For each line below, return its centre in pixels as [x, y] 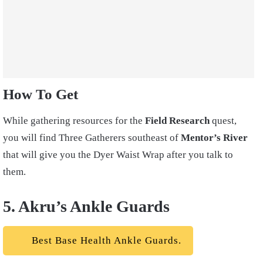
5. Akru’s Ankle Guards [86, 206]
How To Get [41, 95]
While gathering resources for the [74, 120]
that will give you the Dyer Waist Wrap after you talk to [118, 154]
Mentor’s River [214, 137]
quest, [223, 120]
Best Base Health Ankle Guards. [105, 240]
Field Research [177, 120]
